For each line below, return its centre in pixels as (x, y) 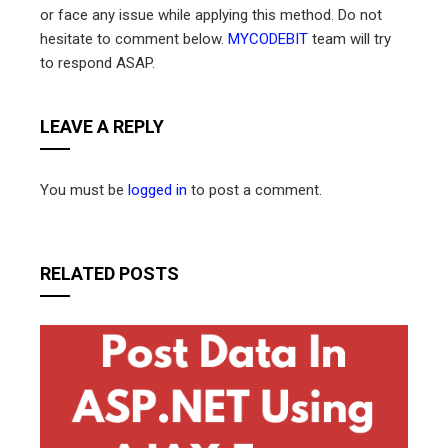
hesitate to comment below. (134, 38)
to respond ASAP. (97, 62)
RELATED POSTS (109, 273)
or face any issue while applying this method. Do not (211, 14)
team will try (349, 38)
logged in (157, 189)
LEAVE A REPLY (102, 126)
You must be (84, 189)
